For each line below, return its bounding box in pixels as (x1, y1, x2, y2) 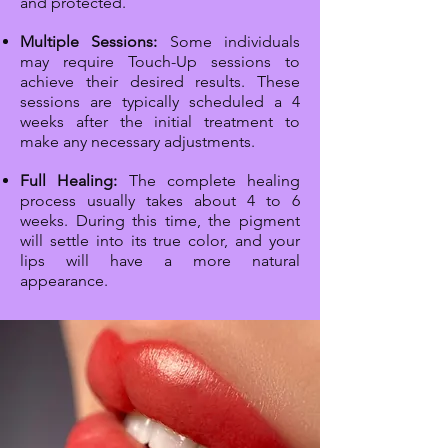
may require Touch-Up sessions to (20, 52, 300, 72)
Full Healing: (20, 171, 118, 191)
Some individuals (157, 32, 301, 52)
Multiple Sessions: (20, 32, 158, 52)
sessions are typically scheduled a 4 (20, 92, 300, 112)
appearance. (20, 271, 108, 291)
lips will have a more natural (20, 251, 300, 271)
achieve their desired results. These (20, 72, 300, 92)
